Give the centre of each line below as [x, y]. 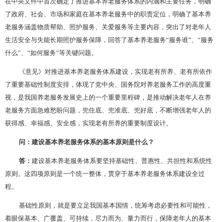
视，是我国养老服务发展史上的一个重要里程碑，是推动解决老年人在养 [108, 97]
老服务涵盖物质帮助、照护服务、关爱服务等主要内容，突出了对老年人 [108, 27]
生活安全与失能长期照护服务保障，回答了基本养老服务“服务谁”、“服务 [109, 40]
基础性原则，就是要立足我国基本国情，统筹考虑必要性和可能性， [115, 205]
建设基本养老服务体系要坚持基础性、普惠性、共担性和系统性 [122, 160]
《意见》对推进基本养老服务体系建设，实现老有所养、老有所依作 [115, 71]
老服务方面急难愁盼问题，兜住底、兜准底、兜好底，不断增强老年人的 [108, 110]
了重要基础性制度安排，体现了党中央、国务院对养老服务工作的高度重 [108, 84]
